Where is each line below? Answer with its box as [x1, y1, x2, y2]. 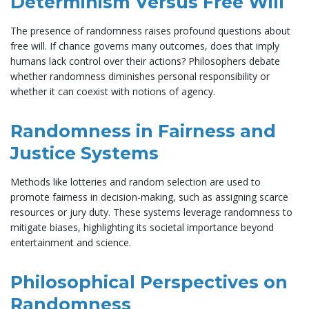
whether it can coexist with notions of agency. [10, 84, 215, 98]
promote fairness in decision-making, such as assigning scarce [10, 190, 288, 203]
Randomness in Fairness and [10, 120, 276, 141]
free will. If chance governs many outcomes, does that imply [10, 39, 279, 52]
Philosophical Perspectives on [10, 271, 288, 292]
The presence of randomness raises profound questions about [10, 23, 290, 37]
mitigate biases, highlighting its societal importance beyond [10, 220, 274, 234]
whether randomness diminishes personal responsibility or [10, 69, 270, 83]
